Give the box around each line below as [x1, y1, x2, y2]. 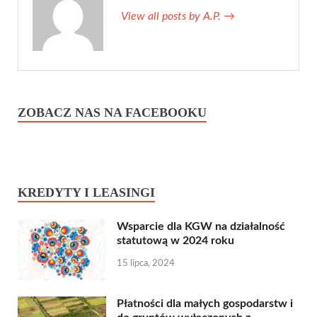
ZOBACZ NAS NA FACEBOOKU [18, 105, 207, 120]
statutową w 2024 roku [117, 234, 234, 246]
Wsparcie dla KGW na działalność [117, 220, 285, 232]
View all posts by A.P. [121, 10, 224, 22]
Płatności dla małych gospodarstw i [117, 297, 293, 309]
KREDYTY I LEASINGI [18, 185, 155, 200]
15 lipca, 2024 [117, 258, 175, 268]
